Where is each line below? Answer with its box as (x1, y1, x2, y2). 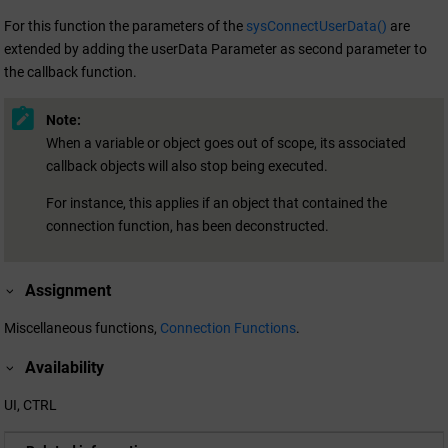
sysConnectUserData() (246, 18, 387, 35)
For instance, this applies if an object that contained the (46, 194, 387, 211)
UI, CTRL (4, 397, 57, 414)
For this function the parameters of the (4, 18, 246, 35)
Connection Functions (160, 319, 296, 336)
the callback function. (4, 64, 137, 81)
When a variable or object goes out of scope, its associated (46, 134, 406, 151)
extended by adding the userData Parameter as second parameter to (4, 41, 427, 58)
